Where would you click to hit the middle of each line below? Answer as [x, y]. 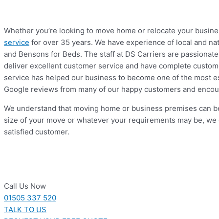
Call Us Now [25, 186]
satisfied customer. [37, 132]
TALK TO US [25, 210]
